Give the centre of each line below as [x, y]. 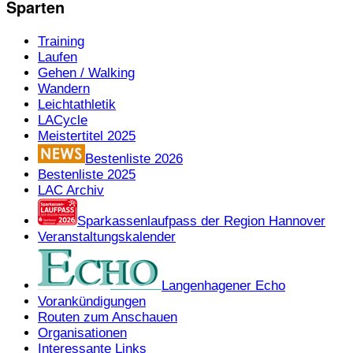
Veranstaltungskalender [107, 236]
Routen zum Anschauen [108, 317]
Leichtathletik [77, 104]
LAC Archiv [71, 190]
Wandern [64, 88]
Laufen [58, 57]
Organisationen [82, 333]
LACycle [63, 120]
